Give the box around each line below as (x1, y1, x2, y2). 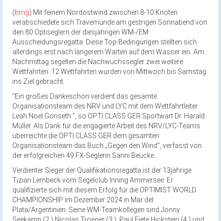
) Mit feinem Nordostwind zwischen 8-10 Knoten (29, 8, 178, 16)
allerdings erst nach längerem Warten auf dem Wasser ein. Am (12, 48, 204, 56)
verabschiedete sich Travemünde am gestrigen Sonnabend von (12, 18, 207, 26)
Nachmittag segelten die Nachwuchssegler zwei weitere (12, 58, 183, 66)
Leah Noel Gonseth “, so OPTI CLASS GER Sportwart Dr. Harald (12, 112, 205, 120)
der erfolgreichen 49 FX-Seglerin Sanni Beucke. (12, 151, 155, 159)
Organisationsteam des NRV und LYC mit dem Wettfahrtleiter (12, 102, 198, 110)
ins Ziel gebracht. (12, 77, 65, 85)
